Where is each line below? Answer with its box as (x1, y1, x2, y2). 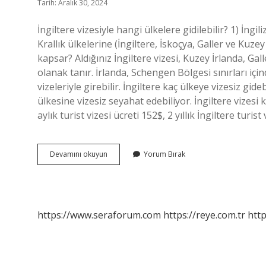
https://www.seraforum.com (37, 208, 161, 221)
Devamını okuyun (50, 149, 107, 159)
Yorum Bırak (144, 149, 185, 159)
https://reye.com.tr (163, 208, 245, 221)
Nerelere (107, 180, 137, 191)
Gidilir (107, 191, 127, 201)
